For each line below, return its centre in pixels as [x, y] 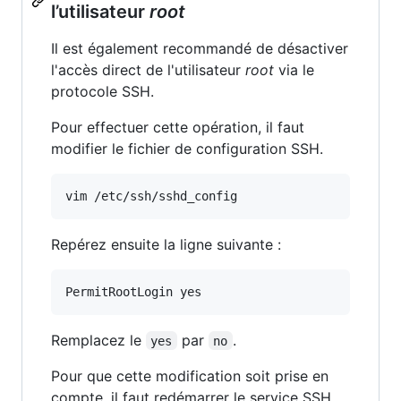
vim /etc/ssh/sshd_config [151, 196]
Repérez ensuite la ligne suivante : [166, 244]
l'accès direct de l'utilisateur [148, 69]
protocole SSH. [102, 91]
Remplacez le [98, 340]
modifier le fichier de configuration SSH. [187, 148]
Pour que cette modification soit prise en [190, 375]
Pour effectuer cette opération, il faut [178, 127]
